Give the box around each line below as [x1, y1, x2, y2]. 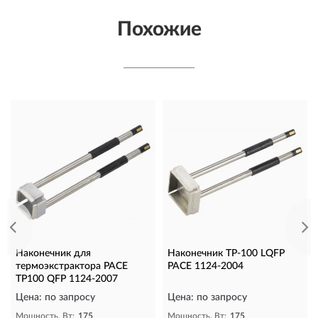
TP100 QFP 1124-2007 [16, 273, 118, 284]
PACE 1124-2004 [168, 261, 243, 271]
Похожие [116, 18, 202, 39]
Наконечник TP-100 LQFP [168, 248, 285, 258]
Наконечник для [16, 248, 91, 258]
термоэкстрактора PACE [16, 261, 128, 271]
